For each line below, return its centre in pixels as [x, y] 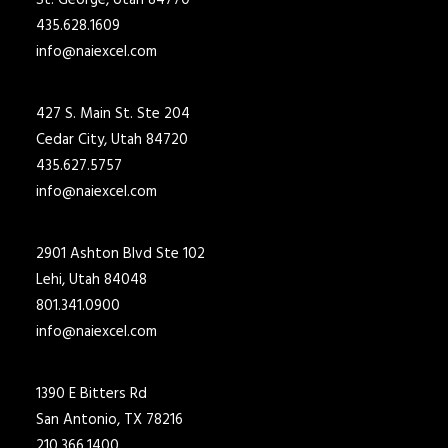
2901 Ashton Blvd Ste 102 [120, 254]
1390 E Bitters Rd [91, 394]
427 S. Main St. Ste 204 [113, 114]
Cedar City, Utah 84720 [112, 140]
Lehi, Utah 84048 [91, 280]
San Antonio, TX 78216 [109, 420]
